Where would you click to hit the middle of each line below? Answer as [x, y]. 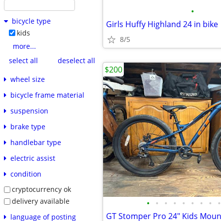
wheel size [27, 79]
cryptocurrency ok [41, 189]
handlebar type [36, 143]
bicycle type [31, 21]
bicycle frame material [47, 95]
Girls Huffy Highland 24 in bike [162, 24]
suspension [29, 111]
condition [26, 174]
